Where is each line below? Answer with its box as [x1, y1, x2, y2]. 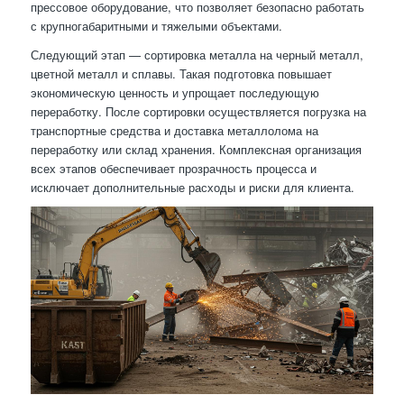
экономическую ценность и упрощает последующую [30, 83, 319, 101]
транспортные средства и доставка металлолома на [30, 121, 318, 139]
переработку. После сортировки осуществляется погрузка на [30, 102, 366, 120]
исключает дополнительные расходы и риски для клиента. [30, 178, 354, 196]
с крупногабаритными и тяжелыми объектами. [30, 16, 282, 34]
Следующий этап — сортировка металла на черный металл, [30, 45, 363, 63]
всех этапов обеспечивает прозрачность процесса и [30, 159, 317, 177]
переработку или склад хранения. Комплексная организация [30, 140, 362, 158]
